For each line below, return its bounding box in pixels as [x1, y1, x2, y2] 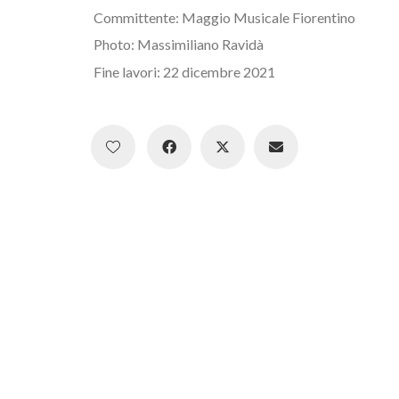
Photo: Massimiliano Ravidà [91, 36, 266, 53]
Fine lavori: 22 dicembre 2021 [91, 62, 278, 80]
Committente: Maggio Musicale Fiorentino [91, 8, 358, 26]
